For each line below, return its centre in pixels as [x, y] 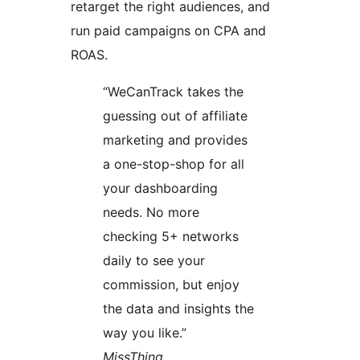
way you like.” [145, 333]
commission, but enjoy [171, 285]
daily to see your [154, 261]
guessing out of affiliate [175, 116]
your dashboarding [160, 188]
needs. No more [151, 213]
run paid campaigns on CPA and [168, 31]
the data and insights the [178, 309]
